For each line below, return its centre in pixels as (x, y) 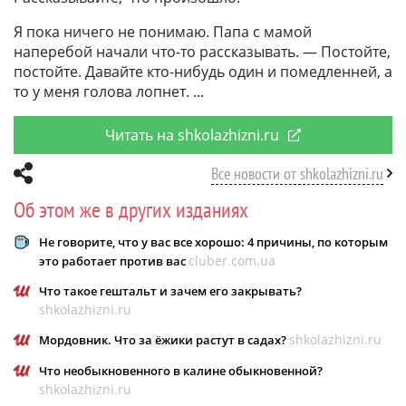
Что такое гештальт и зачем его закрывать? (170, 290)
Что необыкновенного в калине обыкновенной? (181, 370)
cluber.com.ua (232, 260)
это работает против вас (114, 261)
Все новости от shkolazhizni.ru (297, 173)
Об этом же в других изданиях (131, 209)
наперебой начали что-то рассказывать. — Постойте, (202, 51)
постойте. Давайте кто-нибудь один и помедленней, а (203, 71)
